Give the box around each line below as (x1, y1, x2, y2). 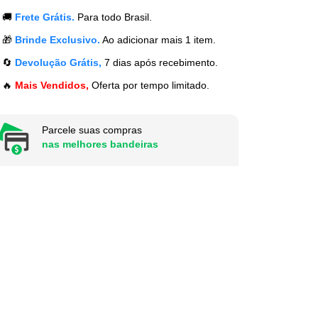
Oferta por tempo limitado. (88, 79, 209, 91)
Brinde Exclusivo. (14, 33, 100, 45)
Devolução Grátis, (14, 56, 102, 68)
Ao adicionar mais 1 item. (99, 33, 216, 45)
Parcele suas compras (41, 124, 142, 136)
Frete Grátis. (14, 11, 75, 23)
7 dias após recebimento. (101, 56, 218, 68)
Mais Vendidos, (14, 79, 89, 91)
